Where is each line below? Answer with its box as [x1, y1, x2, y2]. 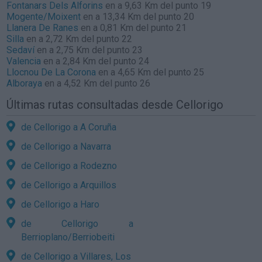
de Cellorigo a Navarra [21, 140, 112, 152]
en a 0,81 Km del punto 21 [78, 22, 187, 33]
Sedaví [6, 44, 35, 56]
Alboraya [6, 78, 43, 89]
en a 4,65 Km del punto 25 [96, 67, 205, 78]
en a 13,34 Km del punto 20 [81, 11, 195, 22]
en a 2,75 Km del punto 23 [35, 44, 143, 56]
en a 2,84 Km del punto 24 [41, 56, 150, 67]
